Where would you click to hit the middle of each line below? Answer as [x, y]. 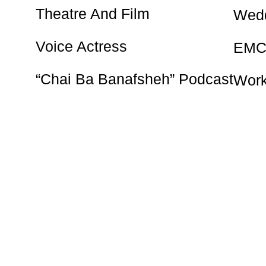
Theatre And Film [93, 13]
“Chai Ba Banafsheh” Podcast [134, 79]
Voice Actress [81, 46]
